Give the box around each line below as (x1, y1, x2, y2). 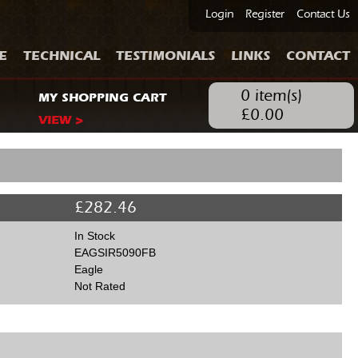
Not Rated (74, 280, 125, 293)
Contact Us (296, 8, 350, 21)
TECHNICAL (23, 48, 100, 63)
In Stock (74, 229, 115, 243)
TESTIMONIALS (116, 48, 215, 63)
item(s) (249, 86, 302, 105)
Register (245, 8, 284, 21)
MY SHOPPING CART (38, 90, 166, 105)
